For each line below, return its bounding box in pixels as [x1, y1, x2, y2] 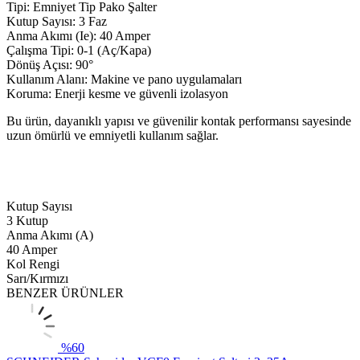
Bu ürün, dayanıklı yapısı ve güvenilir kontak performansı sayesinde [6, 113, 351, 128]
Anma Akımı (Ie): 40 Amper [6, 28, 150, 43]
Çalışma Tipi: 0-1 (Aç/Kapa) [6, 43, 151, 57]
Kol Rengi [6, 256, 59, 271]
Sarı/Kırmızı [6, 271, 68, 285]
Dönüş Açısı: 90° [6, 57, 93, 72]
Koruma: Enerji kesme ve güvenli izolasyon [6, 86, 228, 100]
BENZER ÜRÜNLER [6, 285, 124, 300]
